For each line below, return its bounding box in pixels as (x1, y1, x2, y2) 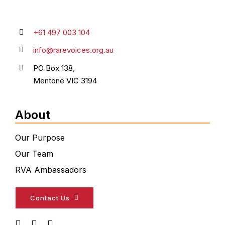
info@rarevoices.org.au (33, 45, 114, 55)
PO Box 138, (33, 63, 75, 73)
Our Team (15, 148, 53, 159)
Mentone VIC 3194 (33, 75, 97, 85)
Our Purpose (15, 132, 65, 143)
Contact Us (30, 193, 70, 202)
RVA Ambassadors (15, 164, 86, 175)
